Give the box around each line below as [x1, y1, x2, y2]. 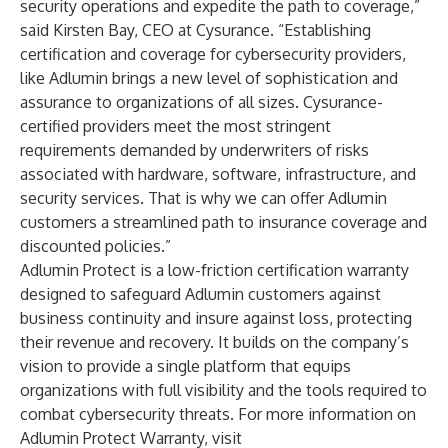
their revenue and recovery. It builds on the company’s [20, 332, 409, 352]
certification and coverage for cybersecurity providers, [20, 44, 406, 64]
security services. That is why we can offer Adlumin [20, 188, 387, 208]
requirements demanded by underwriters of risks [20, 140, 369, 160]
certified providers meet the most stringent [20, 116, 331, 136]
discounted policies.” [20, 236, 171, 256]
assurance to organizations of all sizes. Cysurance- [20, 92, 383, 112]
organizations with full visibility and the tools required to [20, 380, 427, 400]
